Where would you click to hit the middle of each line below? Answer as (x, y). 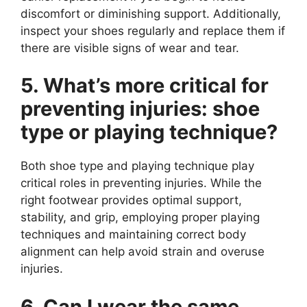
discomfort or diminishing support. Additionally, (151, 13)
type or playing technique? (149, 132)
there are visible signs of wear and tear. (130, 48)
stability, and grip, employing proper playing (140, 218)
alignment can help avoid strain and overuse (143, 252)
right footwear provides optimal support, (131, 200)
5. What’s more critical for (145, 86)
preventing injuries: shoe (140, 109)
